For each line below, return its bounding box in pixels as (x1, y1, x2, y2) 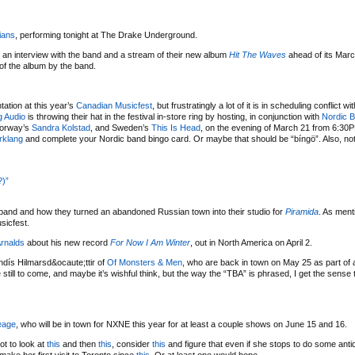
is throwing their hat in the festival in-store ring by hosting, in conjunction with (25, 112, 322, 121)
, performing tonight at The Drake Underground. (15, 30, 197, 40)
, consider (112, 339, 152, 349)
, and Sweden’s (90, 123, 151, 132)
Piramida (285, 207, 319, 216)
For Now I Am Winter (110, 238, 190, 247)
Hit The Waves (229, 50, 286, 59)
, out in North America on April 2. (190, 238, 312, 247)
